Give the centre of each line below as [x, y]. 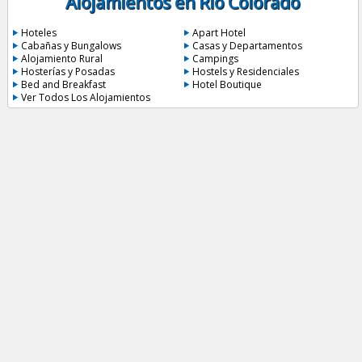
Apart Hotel [219, 32]
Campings [216, 58]
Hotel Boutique [227, 84]
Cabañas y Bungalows [72, 45]
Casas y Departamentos [248, 45]
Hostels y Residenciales [246, 71]
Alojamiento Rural [62, 58]
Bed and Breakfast [64, 84]
